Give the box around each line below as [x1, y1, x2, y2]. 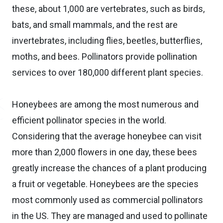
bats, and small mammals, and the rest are [12, 19, 178, 30]
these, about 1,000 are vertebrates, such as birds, [12, 3, 205, 14]
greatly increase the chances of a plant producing [12, 162, 207, 173]
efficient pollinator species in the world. [12, 114, 166, 125]
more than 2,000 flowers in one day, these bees [12, 146, 197, 157]
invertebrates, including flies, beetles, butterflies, [12, 35, 202, 46]
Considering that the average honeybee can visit [12, 130, 202, 141]
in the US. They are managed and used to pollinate [12, 210, 208, 221]
